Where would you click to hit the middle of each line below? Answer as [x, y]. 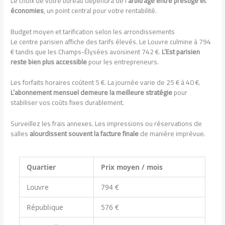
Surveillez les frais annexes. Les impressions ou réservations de [106, 124]
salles [20, 134]
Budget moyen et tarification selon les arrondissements [93, 31]
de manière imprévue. [172, 134]
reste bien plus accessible [49, 62]
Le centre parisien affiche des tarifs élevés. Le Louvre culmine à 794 [111, 41]
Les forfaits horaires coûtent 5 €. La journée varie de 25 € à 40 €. [106, 83]
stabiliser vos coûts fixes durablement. [68, 103]
